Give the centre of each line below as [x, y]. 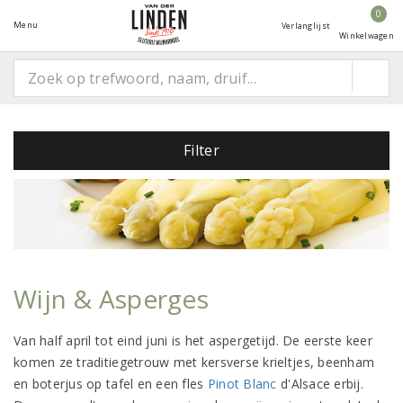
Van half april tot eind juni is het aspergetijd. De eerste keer [193, 340]
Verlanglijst [306, 26]
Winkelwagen [367, 36]
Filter [201, 150]
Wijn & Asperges [111, 298]
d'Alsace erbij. [320, 383]
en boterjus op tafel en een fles [111, 383]
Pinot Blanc [242, 383]
